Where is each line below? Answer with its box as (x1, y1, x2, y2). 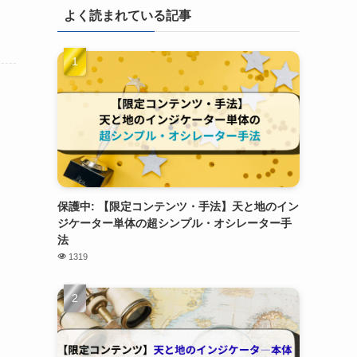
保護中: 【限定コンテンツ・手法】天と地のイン (57, 200, 299, 214)
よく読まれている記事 (64, 9, 191, 23)
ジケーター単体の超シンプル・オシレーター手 (57, 217, 292, 230)
